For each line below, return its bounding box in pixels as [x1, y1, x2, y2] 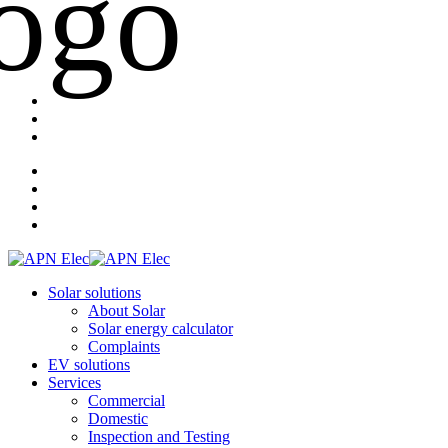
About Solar [88, 302, 165, 319]
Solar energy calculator [88, 320, 233, 337]
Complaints [88, 338, 160, 355]
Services [48, 374, 101, 391]
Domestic [88, 410, 148, 427]
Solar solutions [48, 284, 141, 301]
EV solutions [48, 356, 130, 373]
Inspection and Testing [88, 428, 230, 445]
